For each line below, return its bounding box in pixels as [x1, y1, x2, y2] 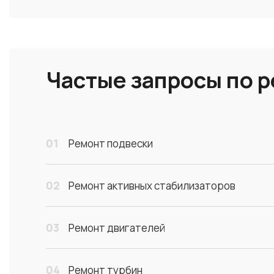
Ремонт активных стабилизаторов [68, 179, 235, 193]
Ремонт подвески [68, 136, 153, 151]
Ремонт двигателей [68, 221, 165, 235]
